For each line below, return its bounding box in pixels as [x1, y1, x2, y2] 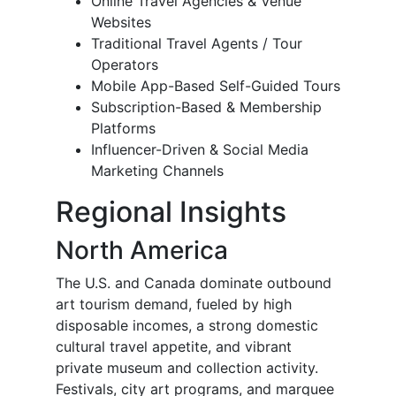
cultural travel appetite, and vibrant [56, 338, 292, 356]
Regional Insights [56, 194, 286, 230]
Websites [91, 13, 151, 32]
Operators [91, 56, 158, 74]
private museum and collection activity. [56, 359, 318, 377]
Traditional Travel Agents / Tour [91, 34, 302, 53]
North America [56, 235, 228, 266]
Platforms [91, 119, 156, 138]
